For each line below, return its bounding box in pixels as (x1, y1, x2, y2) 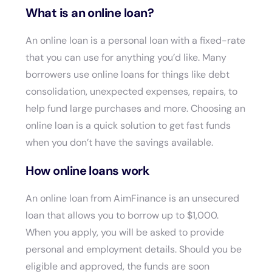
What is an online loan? (25, 5, 154, 21)
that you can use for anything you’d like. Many (25, 51, 227, 64)
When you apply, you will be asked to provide (25, 226, 225, 239)
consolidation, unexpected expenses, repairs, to (25, 85, 238, 98)
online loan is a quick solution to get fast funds (25, 119, 231, 132)
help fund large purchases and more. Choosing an (25, 102, 246, 115)
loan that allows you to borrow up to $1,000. (25, 209, 219, 222)
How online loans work (25, 163, 150, 178)
